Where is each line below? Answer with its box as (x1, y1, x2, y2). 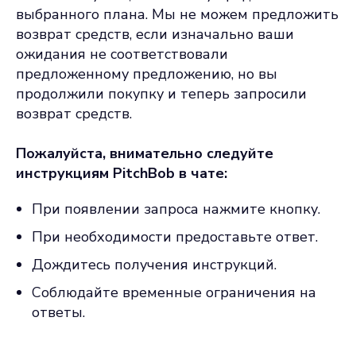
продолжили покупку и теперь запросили (16, 84, 307, 103)
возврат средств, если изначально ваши (16, 25, 294, 44)
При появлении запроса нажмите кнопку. (32, 199, 320, 219)
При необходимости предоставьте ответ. (32, 227, 318, 246)
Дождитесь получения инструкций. (32, 255, 277, 274)
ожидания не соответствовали (16, 44, 228, 64)
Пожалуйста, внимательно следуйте (16, 144, 273, 163)
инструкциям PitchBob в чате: (16, 164, 227, 183)
